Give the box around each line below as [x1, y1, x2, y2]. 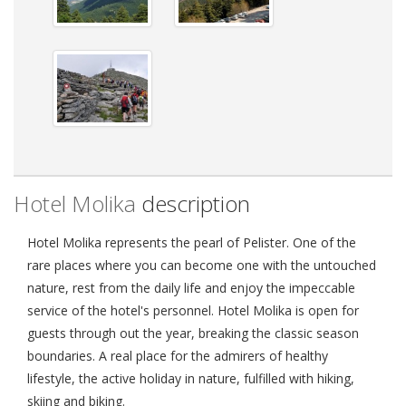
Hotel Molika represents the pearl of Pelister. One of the [27, 233, 356, 251]
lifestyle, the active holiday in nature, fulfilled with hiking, [27, 369, 354, 387]
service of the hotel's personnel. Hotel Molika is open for [27, 301, 359, 319]
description [136, 188, 250, 218]
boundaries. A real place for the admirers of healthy [27, 346, 328, 364]
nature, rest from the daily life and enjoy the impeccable [27, 278, 355, 296]
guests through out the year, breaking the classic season [27, 324, 359, 342]
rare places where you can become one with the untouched [27, 256, 376, 274]
